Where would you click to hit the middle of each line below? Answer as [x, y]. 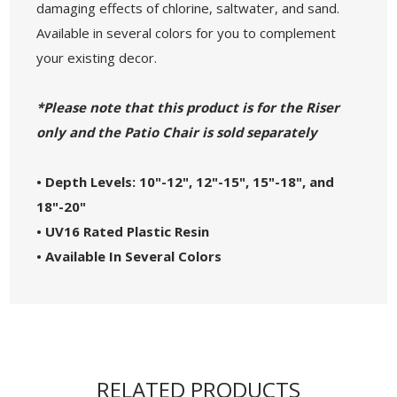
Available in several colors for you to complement [187, 32]
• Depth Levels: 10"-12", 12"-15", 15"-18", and [186, 181]
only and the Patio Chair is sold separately [177, 132]
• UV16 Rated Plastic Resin [123, 231]
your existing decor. [97, 57]
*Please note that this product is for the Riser [188, 107]
